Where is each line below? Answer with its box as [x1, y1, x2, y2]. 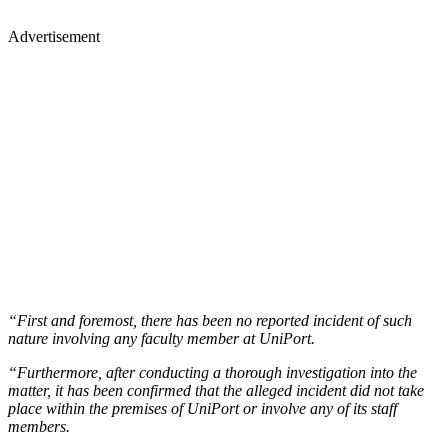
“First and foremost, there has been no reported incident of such [8, 311, 412, 329]
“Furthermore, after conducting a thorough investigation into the [8, 363, 417, 381]
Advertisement [8, 27, 100, 45]
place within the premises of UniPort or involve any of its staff [8, 399, 397, 417]
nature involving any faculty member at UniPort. [8, 329, 315, 347]
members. [8, 417, 70, 435]
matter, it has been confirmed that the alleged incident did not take [8, 381, 424, 399]
